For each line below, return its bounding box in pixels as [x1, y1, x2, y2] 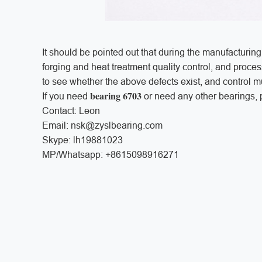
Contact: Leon [42, 105, 100, 116]
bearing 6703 [90, 88, 142, 102]
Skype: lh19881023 [42, 135, 123, 145]
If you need [42, 91, 90, 101]
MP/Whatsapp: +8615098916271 [42, 149, 179, 160]
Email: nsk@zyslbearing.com [42, 120, 163, 130]
